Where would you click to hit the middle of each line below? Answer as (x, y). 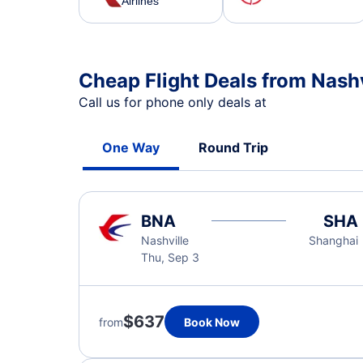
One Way (131, 147)
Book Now (212, 322)
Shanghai (333, 240)
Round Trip (233, 147)
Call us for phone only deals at (175, 102)
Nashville (165, 240)
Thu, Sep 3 (170, 257)
